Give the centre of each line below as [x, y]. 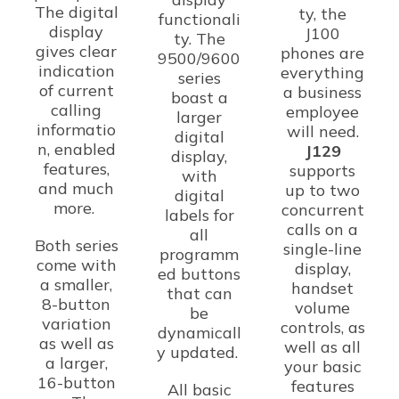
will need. [322, 131]
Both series [76, 245]
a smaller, [77, 284]
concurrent [322, 209]
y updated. [199, 353]
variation [76, 323]
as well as [76, 343]
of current [76, 90]
